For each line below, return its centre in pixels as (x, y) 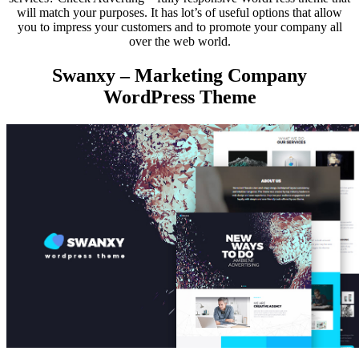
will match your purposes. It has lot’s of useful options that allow (179, 12)
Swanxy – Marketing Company (179, 75)
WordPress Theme (179, 97)
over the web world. (179, 41)
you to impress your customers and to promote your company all (179, 26)
